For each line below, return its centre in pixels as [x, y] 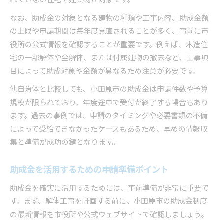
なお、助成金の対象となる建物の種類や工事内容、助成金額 [109, 19]
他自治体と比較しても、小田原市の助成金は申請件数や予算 [109, 90]
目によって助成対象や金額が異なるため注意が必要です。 [105, 72]
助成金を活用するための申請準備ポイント [89, 170]
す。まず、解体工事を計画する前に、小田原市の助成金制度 [109, 202]
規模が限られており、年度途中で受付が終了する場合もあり [109, 103]
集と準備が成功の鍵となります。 [65, 143]
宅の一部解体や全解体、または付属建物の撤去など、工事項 [109, 58]
